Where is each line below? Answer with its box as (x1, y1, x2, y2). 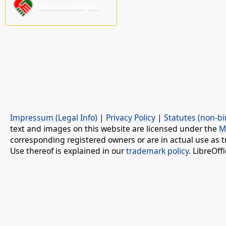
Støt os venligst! (38, 1, 99, 13)
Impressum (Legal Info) (10, 112, 97, 124)
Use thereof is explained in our (10, 145, 126, 157)
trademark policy (126, 145, 189, 157)
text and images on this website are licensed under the (10, 123, 219, 135)
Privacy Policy (106, 112, 155, 124)
